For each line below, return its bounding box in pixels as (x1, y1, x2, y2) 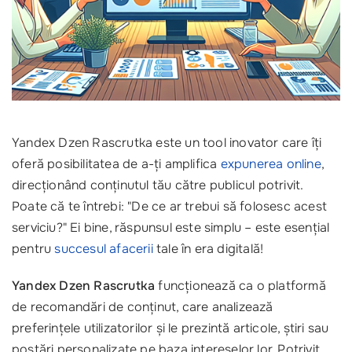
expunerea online (220, 155, 321, 172)
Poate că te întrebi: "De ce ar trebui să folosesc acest (12, 197, 327, 214)
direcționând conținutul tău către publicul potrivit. (12, 176, 303, 193)
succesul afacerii (54, 240, 153, 257)
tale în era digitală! (152, 240, 264, 257)
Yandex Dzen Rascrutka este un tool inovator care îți (12, 134, 322, 151)
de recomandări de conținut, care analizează (12, 298, 273, 315)
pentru (12, 240, 55, 257)
